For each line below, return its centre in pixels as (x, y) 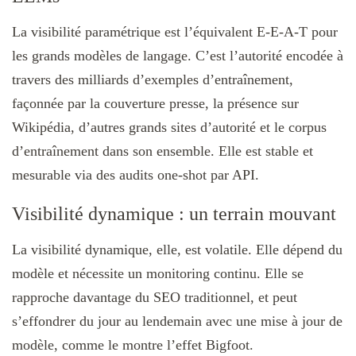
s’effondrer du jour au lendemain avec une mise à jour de (177, 321)
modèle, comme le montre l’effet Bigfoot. (133, 344)
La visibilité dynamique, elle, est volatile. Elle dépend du (177, 249)
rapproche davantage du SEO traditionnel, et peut (155, 297)
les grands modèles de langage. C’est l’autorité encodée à (178, 55)
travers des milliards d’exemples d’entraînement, (153, 79)
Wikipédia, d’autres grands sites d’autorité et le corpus (169, 127)
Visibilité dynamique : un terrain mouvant (174, 213)
